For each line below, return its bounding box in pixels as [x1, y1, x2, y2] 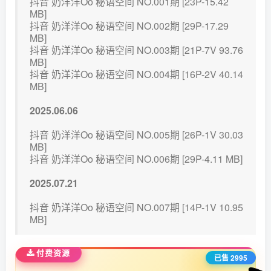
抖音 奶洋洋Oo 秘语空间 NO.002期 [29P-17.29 [30, 19, 229, 33]
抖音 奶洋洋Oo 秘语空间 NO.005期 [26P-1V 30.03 [30, 128, 243, 142]
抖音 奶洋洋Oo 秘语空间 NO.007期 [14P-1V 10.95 [30, 200, 243, 215]
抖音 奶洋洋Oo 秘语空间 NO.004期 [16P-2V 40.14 [30, 67, 243, 82]
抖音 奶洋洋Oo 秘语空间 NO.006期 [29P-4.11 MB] [30, 152, 243, 166]
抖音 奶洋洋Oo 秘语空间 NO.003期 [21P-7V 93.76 [30, 43, 243, 57]
